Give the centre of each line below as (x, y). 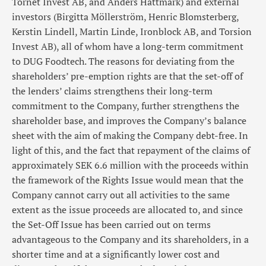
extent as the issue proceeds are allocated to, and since (127, 209)
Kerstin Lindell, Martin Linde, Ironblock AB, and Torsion (132, 31)
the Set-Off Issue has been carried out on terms (111, 224)
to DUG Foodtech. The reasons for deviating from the (123, 61)
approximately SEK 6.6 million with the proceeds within (130, 165)
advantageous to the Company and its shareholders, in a (130, 239)
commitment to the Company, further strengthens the (126, 105)
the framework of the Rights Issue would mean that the (128, 180)
